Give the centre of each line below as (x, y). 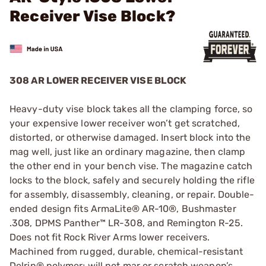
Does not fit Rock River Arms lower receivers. (110, 237)
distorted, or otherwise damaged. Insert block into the (130, 137)
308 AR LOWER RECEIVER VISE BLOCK (98, 80)
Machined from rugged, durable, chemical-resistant (126, 251)
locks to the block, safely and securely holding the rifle (132, 180)
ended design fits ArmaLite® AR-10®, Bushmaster (123, 209)
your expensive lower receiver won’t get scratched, (125, 123)
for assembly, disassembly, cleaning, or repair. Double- (132, 194)
